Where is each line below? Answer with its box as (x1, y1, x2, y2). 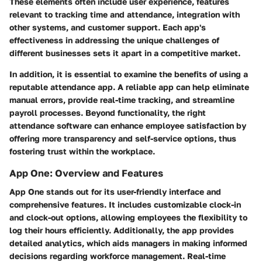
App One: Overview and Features (9, 167, 163, 179)
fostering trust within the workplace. (9, 146, 155, 156)
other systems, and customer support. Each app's (9, 22, 206, 32)
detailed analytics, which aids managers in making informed (9, 237, 247, 248)
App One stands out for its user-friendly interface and (9, 186, 221, 196)
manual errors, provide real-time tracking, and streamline (9, 94, 235, 105)
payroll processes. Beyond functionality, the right (9, 107, 206, 118)
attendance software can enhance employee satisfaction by (9, 120, 246, 130)
